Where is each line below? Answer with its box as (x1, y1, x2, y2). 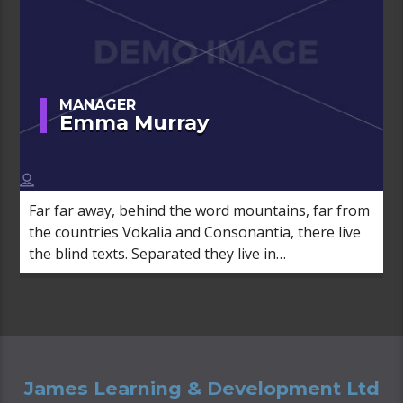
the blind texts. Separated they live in (29, 244, 277, 264)
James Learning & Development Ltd (23, 376, 380, 399)
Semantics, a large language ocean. (29, 287, 266, 308)
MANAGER (59, 96, 137, 114)
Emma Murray (59, 110, 210, 136)
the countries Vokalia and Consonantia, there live (29, 222, 362, 243)
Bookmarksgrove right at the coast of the (29, 265, 311, 286)
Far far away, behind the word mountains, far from (29, 201, 371, 221)
